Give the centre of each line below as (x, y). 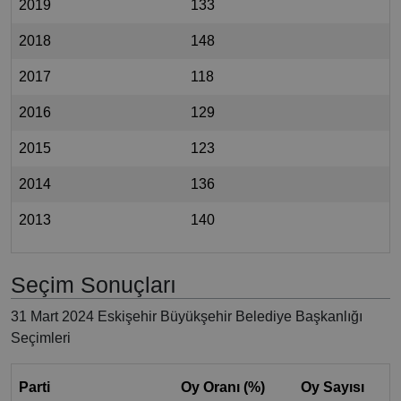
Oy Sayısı (333, 388)
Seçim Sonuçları (94, 285)
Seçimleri (41, 338)
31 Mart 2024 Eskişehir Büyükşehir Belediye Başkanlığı (187, 317)
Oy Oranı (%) (223, 388)
